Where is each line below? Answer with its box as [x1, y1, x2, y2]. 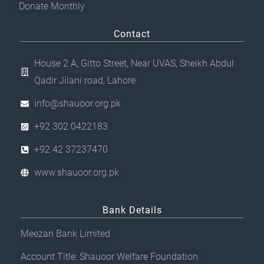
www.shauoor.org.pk [34, 167, 119, 179]
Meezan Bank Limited [21, 228, 111, 240]
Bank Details [102, 204, 162, 216]
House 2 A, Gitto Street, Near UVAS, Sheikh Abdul [34, 58, 234, 70]
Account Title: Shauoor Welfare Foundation [21, 251, 199, 263]
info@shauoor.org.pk [34, 98, 121, 110]
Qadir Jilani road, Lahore [34, 75, 136, 87]
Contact [114, 28, 150, 40]
